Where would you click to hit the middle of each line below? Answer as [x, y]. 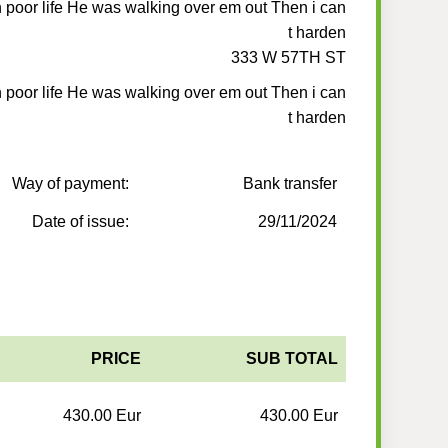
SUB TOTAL [291, 359]
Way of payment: [71, 184]
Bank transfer [290, 184]
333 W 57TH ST [288, 58]
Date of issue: [81, 222]
